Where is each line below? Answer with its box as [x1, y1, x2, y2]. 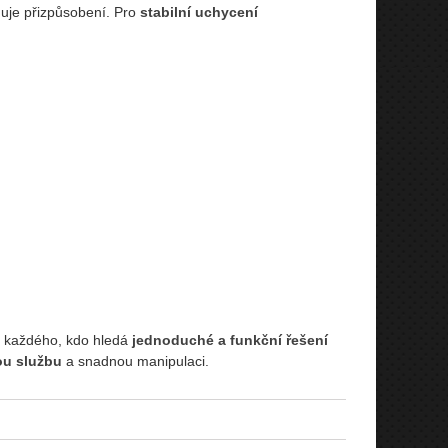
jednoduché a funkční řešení [131, 331, 328, 348]
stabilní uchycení [139, 3, 258, 20]
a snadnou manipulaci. [61, 352, 209, 369]
